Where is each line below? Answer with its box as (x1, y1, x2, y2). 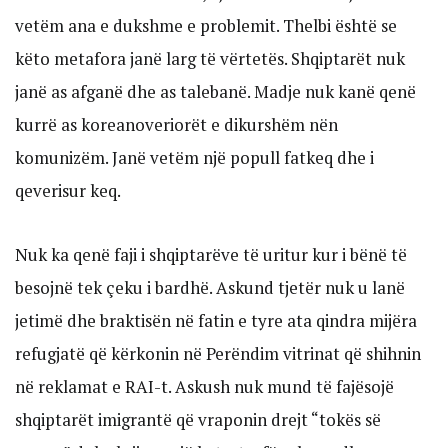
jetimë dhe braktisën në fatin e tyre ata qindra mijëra (15, 309, 417, 333)
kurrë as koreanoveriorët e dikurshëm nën (15, 112, 338, 136)
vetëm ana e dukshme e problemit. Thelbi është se (15, 13, 397, 37)
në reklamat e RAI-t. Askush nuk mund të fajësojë (15, 375, 394, 399)
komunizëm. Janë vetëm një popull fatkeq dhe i (15, 145, 374, 169)
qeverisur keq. (15, 178, 121, 202)
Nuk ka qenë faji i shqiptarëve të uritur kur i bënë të (15, 243, 407, 267)
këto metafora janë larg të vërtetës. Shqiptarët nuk (15, 46, 405, 70)
